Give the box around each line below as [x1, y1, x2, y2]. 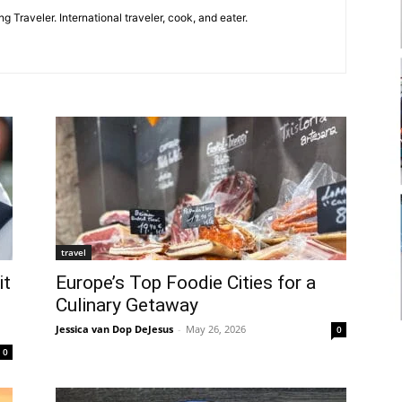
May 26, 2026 [186, 322, 246, 336]
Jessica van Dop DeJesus [56, 322, 173, 336]
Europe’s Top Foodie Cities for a [56, 272, 316, 293]
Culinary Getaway [56, 294, 198, 316]
